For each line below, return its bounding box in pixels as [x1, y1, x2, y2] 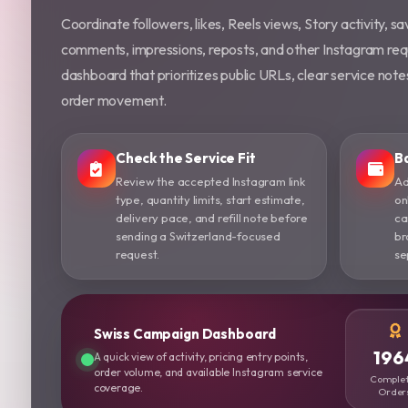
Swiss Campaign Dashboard [93, 325, 277, 343]
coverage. [93, 381, 143, 395]
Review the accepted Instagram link [115, 174, 305, 189]
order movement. [60, 91, 167, 110]
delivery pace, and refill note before [115, 210, 309, 226]
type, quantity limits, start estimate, [115, 192, 305, 208]
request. [115, 247, 160, 262]
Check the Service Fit [115, 149, 256, 168]
